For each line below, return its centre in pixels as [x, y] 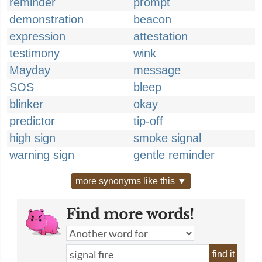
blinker [26, 104]
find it [223, 254]
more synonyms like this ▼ [131, 181]
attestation [161, 36]
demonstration [46, 19]
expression [37, 36]
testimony [35, 53]
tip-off [148, 121]
